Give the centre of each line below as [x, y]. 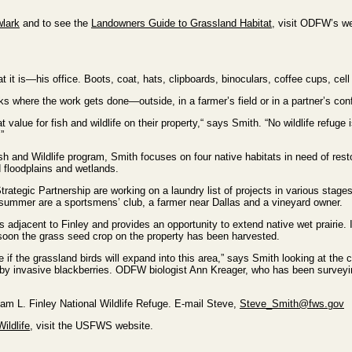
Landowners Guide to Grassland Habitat [181, 23]
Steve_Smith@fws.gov [292, 304]
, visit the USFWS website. [92, 326]
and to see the [55, 23]
